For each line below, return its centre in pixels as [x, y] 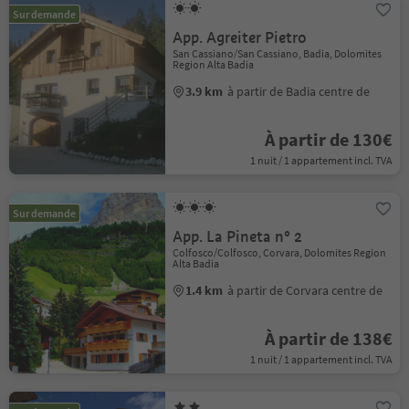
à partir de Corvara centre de [305, 290]
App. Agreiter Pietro [240, 38]
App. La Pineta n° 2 [238, 237]
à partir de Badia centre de [299, 91]
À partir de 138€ [328, 338]
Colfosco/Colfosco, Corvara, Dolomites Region [280, 252]
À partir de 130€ [328, 139]
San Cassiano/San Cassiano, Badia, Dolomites [278, 53]
